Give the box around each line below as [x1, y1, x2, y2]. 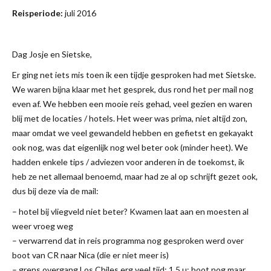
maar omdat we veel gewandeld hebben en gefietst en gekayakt [12, 127, 253, 138]
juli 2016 [63, 7, 96, 18]
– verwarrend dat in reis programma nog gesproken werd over [12, 235, 244, 246]
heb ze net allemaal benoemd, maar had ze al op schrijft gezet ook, [12, 171, 258, 181]
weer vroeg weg [12, 220, 73, 231]
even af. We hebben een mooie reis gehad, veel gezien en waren [12, 98, 252, 109]
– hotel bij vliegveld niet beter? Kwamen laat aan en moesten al [12, 206, 249, 217]
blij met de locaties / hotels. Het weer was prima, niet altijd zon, [12, 113, 247, 123]
